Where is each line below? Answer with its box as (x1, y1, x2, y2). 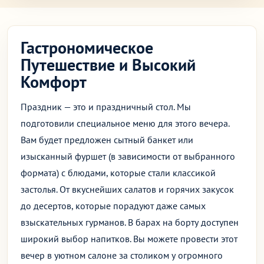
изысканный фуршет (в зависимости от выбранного (21, 150, 235, 162)
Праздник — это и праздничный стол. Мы (21, 101, 191, 113)
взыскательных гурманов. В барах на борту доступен (21, 216, 239, 228)
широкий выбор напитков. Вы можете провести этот (21, 233, 237, 245)
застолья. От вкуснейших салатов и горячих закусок (21, 183, 234, 195)
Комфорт (21, 71, 87, 93)
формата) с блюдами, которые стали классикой (21, 167, 216, 179)
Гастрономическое (21, 37, 153, 58)
